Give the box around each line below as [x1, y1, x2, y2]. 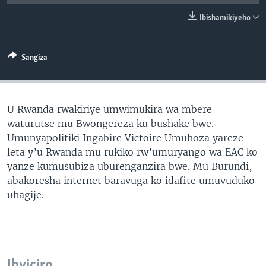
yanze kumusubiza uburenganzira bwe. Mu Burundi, [7, 160, 252, 172]
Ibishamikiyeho [199, 13, 251, 23]
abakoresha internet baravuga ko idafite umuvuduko [7, 174, 255, 186]
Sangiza [21, 53, 47, 62]
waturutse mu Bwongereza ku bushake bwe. [7, 117, 214, 129]
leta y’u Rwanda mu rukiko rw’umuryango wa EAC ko [7, 145, 258, 158]
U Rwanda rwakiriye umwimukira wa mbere [7, 103, 212, 115]
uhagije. [7, 188, 44, 201]
